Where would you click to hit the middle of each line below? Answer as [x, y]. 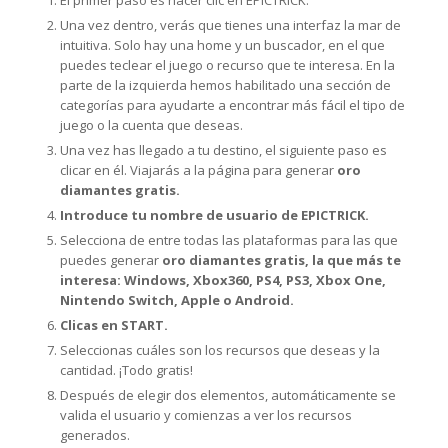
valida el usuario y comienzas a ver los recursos [206, 415]
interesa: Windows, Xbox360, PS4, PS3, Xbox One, [223, 280]
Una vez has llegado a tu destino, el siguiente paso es [223, 150]
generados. [96, 435]
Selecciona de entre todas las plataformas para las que [229, 240]
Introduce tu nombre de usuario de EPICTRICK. [214, 215]
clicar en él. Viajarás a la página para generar [198, 170]
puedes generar [111, 260]
